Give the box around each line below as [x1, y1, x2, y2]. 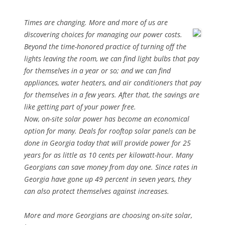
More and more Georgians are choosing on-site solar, [24, 210, 192, 220]
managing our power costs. [97, 30, 182, 39]
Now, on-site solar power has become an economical [24, 114, 189, 124]
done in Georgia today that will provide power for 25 [24, 138, 191, 148]
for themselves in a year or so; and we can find [24, 66, 171, 75]
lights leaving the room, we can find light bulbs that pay [24, 54, 199, 63]
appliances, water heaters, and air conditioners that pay [24, 78, 201, 87]
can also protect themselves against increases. [24, 186, 169, 196]
